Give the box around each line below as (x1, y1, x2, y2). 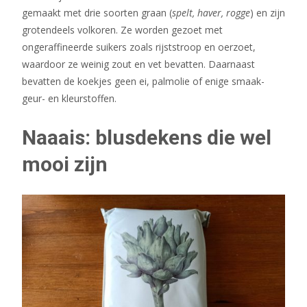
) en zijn (250, 5, 285, 19)
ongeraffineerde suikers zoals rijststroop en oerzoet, (22, 40, 256, 53)
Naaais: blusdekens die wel (22, 125, 271, 149)
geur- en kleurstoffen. (22, 91, 116, 105)
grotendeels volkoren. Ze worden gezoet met (22, 23, 223, 36)
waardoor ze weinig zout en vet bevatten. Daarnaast (22, 57, 255, 71)
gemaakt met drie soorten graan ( (22, 5, 172, 19)
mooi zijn (22, 151, 108, 176)
